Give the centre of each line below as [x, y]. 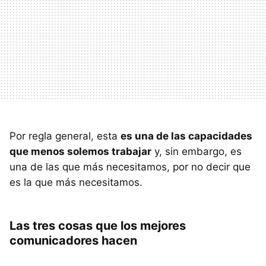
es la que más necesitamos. [76, 182]
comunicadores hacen [73, 240]
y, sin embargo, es [197, 151]
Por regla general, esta [65, 136]
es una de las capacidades [186, 136]
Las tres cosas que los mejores [98, 225]
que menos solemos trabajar [80, 151]
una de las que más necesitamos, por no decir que [130, 167]
